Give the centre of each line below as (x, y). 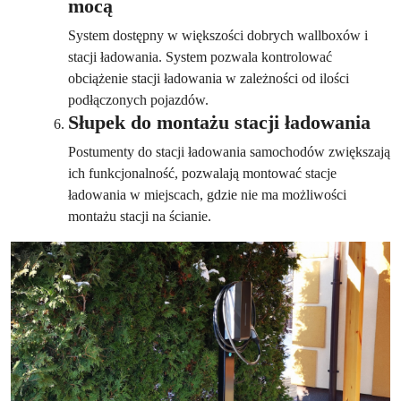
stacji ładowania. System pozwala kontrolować (200, 56)
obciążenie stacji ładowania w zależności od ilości (209, 78)
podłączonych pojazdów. (138, 99)
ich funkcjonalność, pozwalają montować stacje (202, 173)
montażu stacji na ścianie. (140, 216)
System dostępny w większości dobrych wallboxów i (218, 35)
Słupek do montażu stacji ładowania (219, 122)
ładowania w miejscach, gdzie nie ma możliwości (207, 194)
